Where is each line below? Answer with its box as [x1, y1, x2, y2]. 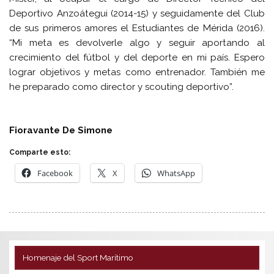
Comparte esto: [9, 148, 71, 157]
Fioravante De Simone [9, 124, 113, 136]
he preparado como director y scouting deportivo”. [9, 81, 234, 92]
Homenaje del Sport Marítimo [22, 252, 133, 262]
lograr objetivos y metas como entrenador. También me [9, 66, 265, 78]
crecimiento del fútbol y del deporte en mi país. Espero [9, 51, 265, 63]
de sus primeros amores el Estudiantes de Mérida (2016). [9, 22, 265, 34]
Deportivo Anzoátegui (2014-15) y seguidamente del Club [9, 7, 265, 19]
